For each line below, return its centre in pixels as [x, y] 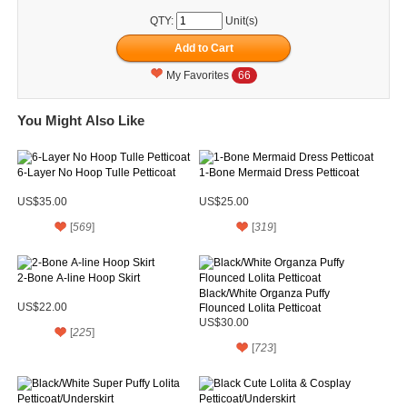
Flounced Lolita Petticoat [259, 308]
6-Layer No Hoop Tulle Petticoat [96, 172]
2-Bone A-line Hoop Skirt [79, 278]
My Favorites [199, 75]
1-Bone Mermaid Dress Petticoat [278, 172]
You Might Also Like [81, 120]
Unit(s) [240, 20]
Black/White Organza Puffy [264, 293]
